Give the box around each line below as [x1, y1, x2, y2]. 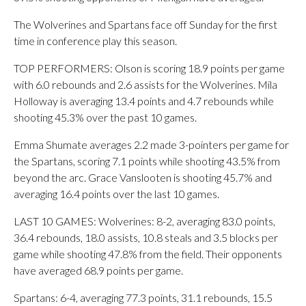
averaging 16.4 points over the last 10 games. [14, 187, 219, 200]
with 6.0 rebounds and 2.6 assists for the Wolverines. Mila [14, 78, 277, 91]
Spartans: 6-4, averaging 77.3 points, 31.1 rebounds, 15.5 [14, 291, 273, 304]
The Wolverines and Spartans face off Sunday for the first [14, 18, 277, 31]
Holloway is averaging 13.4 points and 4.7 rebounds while [14, 94, 274, 107]
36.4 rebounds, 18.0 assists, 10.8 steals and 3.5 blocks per [14, 231, 278, 244]
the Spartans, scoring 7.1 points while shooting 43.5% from [14, 154, 280, 167]
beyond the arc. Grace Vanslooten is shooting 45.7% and [14, 171, 272, 184]
